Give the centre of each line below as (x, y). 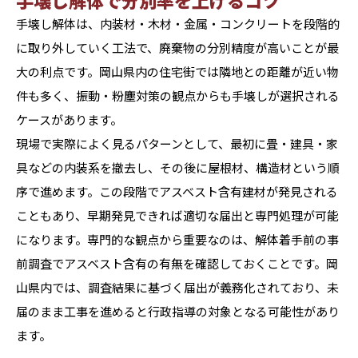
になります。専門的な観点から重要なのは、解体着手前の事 (177, 239)
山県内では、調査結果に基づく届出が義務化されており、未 (177, 287)
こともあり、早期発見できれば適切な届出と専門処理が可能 (177, 215)
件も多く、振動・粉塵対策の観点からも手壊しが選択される (178, 95)
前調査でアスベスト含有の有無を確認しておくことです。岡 (177, 263)
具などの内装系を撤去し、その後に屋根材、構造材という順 (178, 167)
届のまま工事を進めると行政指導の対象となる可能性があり (178, 311)
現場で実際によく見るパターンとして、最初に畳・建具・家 (177, 143)
